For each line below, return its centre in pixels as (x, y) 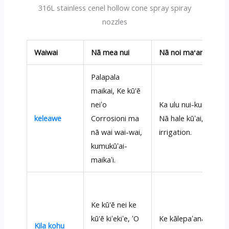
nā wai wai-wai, (117, 132)
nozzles (114, 22)
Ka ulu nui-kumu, (187, 105)
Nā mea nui (110, 52)
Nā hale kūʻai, (181, 118)
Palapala (106, 77)
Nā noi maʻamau (187, 52)
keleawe (48, 118)
